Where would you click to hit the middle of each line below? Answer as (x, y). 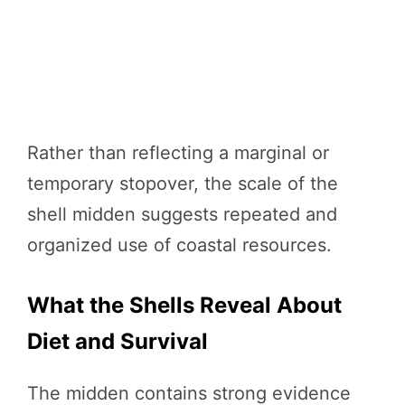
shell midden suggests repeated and (182, 215)
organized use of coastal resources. (179, 245)
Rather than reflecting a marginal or (178, 153)
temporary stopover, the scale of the (183, 184)
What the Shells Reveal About (184, 306)
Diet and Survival (118, 342)
